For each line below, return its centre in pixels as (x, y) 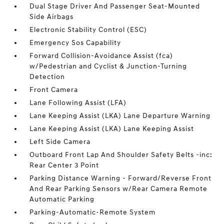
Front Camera (54, 89)
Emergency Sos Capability (75, 42)
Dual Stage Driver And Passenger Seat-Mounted (115, 6)
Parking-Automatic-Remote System (93, 212)
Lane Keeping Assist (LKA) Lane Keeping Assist (112, 128)
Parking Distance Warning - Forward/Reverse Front (121, 178)
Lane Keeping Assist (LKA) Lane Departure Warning (120, 115)
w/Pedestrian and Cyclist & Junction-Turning (108, 66)
